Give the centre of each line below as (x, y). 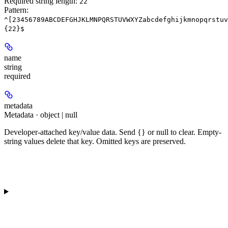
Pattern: (16, 10)
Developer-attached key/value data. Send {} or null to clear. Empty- (113, 132)
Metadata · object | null (41, 115)
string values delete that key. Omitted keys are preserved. (95, 141)
